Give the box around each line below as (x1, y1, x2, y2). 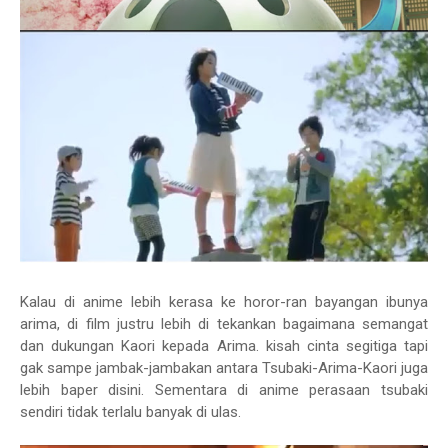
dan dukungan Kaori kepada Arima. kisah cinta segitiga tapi (20, 337, 428, 356)
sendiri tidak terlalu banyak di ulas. (20, 403, 241, 422)
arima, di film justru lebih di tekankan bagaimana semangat (20, 315, 428, 334)
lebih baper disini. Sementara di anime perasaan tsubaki (20, 381, 428, 400)
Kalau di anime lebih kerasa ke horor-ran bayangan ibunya (20, 293, 428, 312)
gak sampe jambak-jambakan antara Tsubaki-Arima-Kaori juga (20, 359, 428, 378)
